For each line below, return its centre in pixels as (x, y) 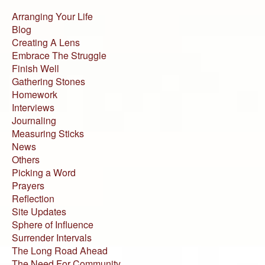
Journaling (34, 120)
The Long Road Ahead (60, 250)
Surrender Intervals (52, 237)
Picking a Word (44, 172)
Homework (35, 94)
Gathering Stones (49, 81)
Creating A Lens (46, 42)
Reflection (33, 198)
